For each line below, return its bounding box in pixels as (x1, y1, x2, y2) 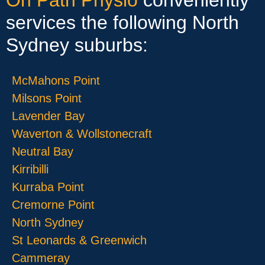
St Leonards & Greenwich (12, 233, 147, 247)
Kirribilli (12, 162, 49, 176)
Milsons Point (12, 91, 82, 105)
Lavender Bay (12, 109, 85, 122)
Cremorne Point (12, 198, 95, 211)
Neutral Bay (12, 144, 73, 158)
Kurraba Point (12, 180, 88, 193)
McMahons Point (12, 73, 100, 87)
